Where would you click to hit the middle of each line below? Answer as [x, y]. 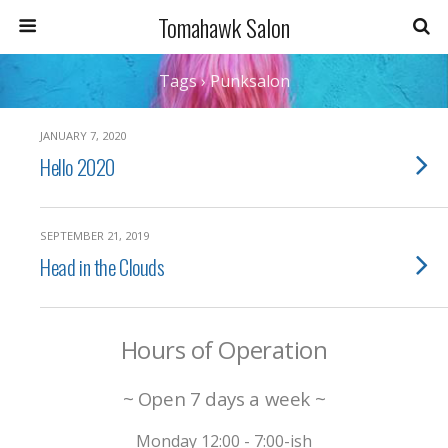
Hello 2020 [77, 166]
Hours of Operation [224, 349]
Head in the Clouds [102, 266]
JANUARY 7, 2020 [83, 135]
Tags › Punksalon [224, 81]
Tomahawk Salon [224, 27]
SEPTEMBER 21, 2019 [94, 235]
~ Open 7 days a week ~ [224, 398]
